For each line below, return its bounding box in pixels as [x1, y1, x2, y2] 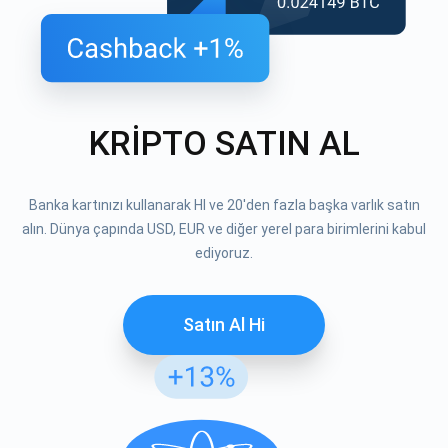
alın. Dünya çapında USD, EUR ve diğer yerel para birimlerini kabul [22, 220, 426, 237]
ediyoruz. [195, 244, 253, 261]
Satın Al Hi [183, 313, 265, 335]
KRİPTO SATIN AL [88, 122, 360, 163]
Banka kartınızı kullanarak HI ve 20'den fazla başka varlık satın [28, 196, 420, 213]
